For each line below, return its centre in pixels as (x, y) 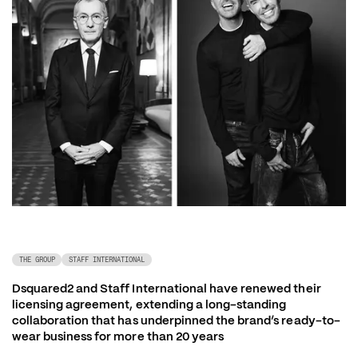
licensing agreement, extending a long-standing (149, 304)
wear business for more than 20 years (118, 336)
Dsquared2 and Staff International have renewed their (166, 288)
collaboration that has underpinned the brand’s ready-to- (176, 320)
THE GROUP (37, 259)
